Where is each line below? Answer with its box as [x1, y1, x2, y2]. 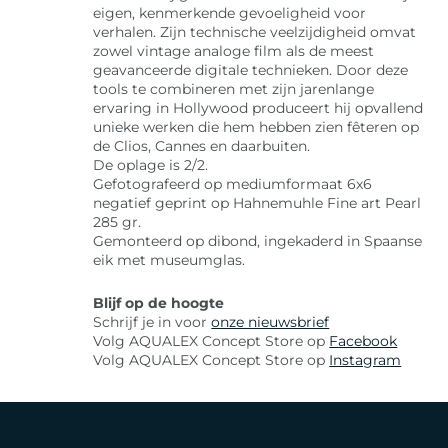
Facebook [329, 332, 398, 351]
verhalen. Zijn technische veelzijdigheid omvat [93, 23, 417, 42]
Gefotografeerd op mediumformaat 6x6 [93, 175, 373, 194]
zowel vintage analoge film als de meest [93, 42, 375, 61]
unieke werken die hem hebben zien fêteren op [93, 118, 420, 137]
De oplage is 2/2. [93, 156, 209, 175]
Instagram [329, 351, 402, 370]
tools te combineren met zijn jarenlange [93, 80, 375, 99]
